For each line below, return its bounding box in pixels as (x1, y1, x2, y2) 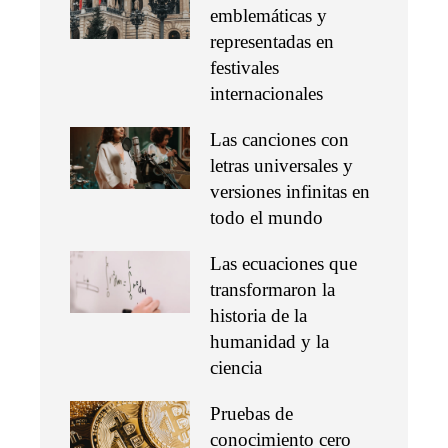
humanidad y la (210, 330, 329, 352)
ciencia (210, 356, 262, 378)
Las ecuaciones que (210, 252, 357, 274)
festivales (210, 56, 279, 78)
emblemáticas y (210, 4, 327, 26)
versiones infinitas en (210, 180, 370, 202)
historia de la (210, 304, 307, 326)
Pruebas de (210, 402, 293, 424)
